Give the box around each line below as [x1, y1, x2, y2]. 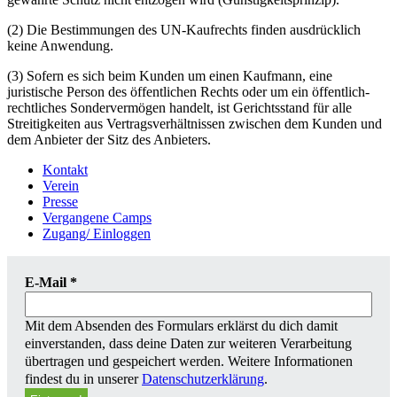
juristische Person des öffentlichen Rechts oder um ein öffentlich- [7, 84, 370, 100]
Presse [43, 194, 78, 210]
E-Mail [25, 275, 70, 291]
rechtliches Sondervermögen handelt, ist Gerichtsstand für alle [7, 100, 352, 116]
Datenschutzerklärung [142, 371, 264, 387]
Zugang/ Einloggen [43, 226, 151, 242]
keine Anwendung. [7, 38, 113, 54]
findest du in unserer [25, 371, 142, 387]
